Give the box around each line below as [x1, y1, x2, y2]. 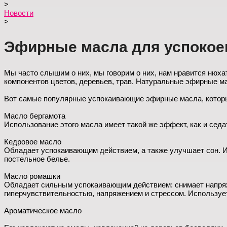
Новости [4, 9, 33, 18]
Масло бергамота [4, 111, 65, 120]
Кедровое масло [4, 137, 61, 146]
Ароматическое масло [4, 206, 82, 215]
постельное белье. [4, 155, 70, 163]
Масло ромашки [4, 172, 60, 180]
